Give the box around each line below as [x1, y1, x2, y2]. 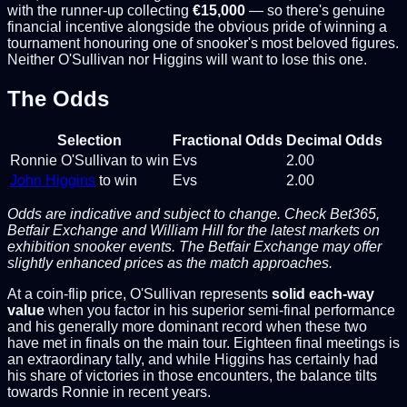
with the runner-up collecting [7, 3, 193, 19]
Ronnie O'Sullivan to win [10, 153, 169, 169]
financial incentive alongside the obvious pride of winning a [7, 19, 387, 35]
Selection [57, 133, 122, 149]
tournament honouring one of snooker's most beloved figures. [7, 35, 399, 52]
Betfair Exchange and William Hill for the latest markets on [7, 223, 380, 239]
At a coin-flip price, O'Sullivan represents [7, 286, 272, 303]
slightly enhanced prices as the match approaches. [7, 255, 333, 272]
